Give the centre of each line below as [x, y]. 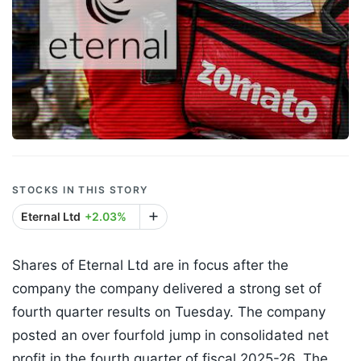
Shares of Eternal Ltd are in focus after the [150, 266]
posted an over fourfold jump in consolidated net [170, 336]
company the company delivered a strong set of [167, 289]
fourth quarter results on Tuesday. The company [169, 312]
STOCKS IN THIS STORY [80, 190]
